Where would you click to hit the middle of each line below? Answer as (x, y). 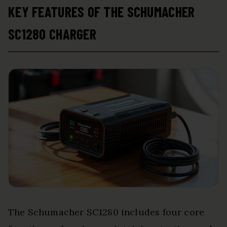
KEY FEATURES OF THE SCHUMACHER (102, 12)
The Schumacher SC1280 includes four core (106, 212)
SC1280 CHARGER (52, 34)
